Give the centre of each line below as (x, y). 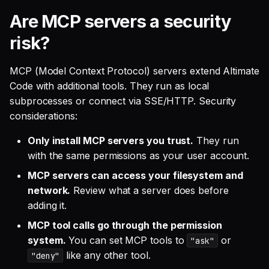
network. (49, 190)
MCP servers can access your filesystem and (135, 175)
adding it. (47, 205)
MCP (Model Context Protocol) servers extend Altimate (134, 71)
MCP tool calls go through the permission (125, 225)
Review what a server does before (150, 190)
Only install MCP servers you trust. (111, 140)
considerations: (44, 116)
